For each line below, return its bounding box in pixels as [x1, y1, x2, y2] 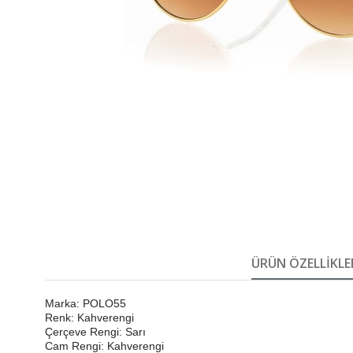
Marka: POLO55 [45, 297, 126, 310]
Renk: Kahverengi [45, 311, 134, 325]
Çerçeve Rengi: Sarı [45, 325, 146, 339]
